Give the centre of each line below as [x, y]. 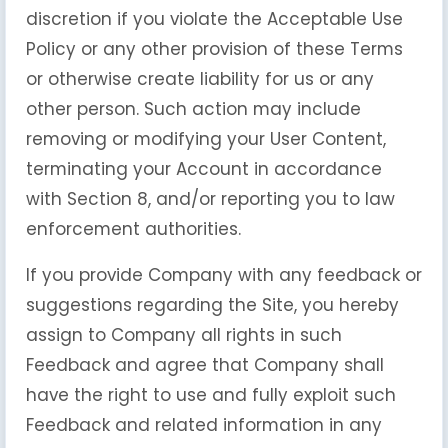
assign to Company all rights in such [184, 335]
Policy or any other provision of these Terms [214, 49]
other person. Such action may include [193, 109]
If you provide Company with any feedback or [224, 275]
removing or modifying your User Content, [206, 139]
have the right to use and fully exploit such [211, 395]
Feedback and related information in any [204, 425]
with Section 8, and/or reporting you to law [210, 199]
